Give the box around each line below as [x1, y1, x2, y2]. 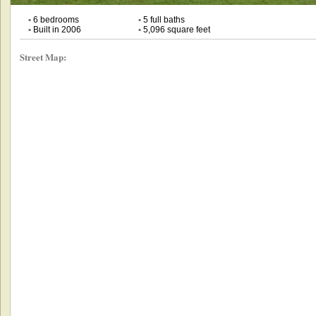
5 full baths [140, 14, 185, 25]
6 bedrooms [30, 14, 79, 25]
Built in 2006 [30, 24, 81, 35]
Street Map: [19, 49, 66, 63]
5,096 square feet [140, 24, 210, 35]
